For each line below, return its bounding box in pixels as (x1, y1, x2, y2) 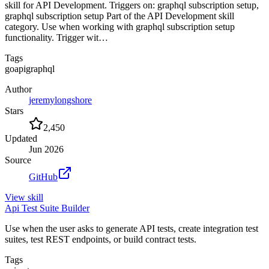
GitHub (29, 171, 58, 182)
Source (5, 154, 31, 165)
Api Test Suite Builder (5, 202, 89, 213)
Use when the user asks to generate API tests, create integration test (5, 223, 258, 234)
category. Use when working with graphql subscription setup (5, 21, 235, 32)
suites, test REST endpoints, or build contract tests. (5, 234, 196, 244)
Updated (5, 133, 37, 144)
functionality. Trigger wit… (5, 32, 108, 43)
